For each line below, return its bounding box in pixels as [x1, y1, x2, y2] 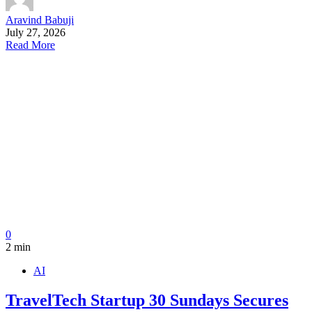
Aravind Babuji [6, 14, 74, 26]
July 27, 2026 [6, 26, 65, 39]
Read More [6, 39, 55, 52]
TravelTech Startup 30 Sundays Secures [6, 291, 288, 310]
